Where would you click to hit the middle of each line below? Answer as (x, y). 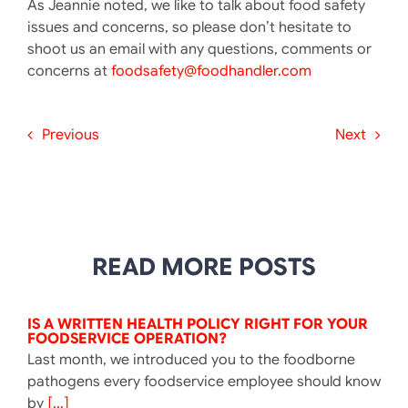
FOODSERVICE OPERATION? (127, 338)
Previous (70, 134)
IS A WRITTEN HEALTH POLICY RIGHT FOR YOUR (197, 324)
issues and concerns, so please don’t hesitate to (189, 27)
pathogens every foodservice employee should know (204, 381)
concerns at (69, 71)
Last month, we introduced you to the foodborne (191, 359)
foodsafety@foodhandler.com (211, 71)
